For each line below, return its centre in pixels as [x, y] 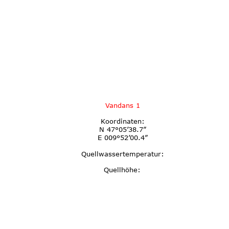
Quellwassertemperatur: [122, 154]
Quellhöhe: [122, 170]
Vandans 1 [122, 105]
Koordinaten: [122, 121]
